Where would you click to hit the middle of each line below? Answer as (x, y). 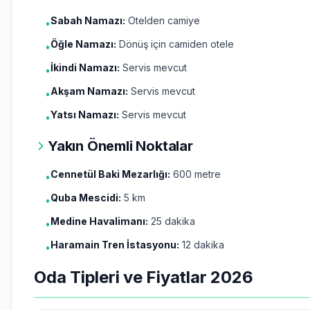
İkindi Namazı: (85, 67)
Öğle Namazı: (83, 44)
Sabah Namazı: (88, 20)
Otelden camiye (163, 20)
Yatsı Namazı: (85, 115)
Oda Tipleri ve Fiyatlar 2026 (144, 277)
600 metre (195, 174)
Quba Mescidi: (86, 198)
